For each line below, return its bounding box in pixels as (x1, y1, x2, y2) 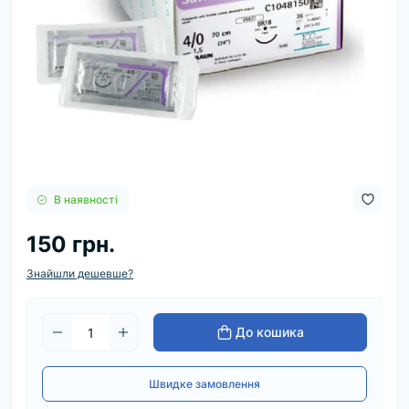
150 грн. (26, 231, 115, 257)
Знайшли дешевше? (26, 267, 133, 280)
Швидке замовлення (149, 377, 260, 391)
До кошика (235, 324, 304, 340)
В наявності (54, 192, 118, 206)
